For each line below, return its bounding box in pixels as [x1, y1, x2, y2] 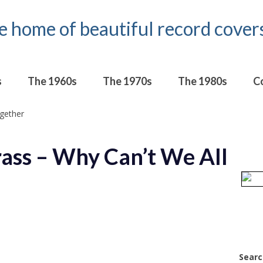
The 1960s [28, 74, 77, 87]
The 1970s [103, 74, 152, 87]
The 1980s [178, 74, 227, 87]
